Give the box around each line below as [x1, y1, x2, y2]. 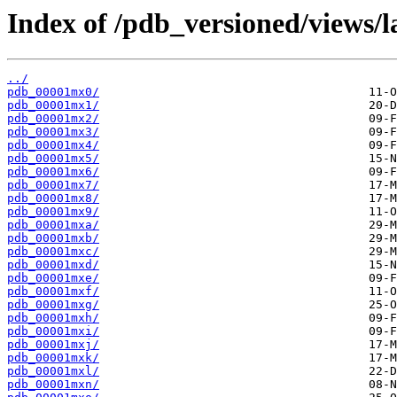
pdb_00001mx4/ [7, 138, 99, 152]
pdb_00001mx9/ [7, 205, 99, 219]
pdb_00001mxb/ [7, 231, 99, 245]
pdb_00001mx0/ [7, 85, 99, 99]
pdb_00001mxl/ [7, 364, 99, 378]
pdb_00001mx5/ [7, 152, 99, 166]
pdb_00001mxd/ [7, 258, 99, 272]
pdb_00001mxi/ [7, 324, 99, 339]
